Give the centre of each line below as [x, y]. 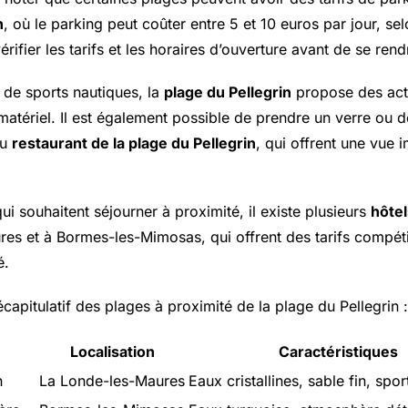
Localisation [112, 351]
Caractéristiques [338, 351]
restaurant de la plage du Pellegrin [134, 143]
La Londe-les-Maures [112, 380]
